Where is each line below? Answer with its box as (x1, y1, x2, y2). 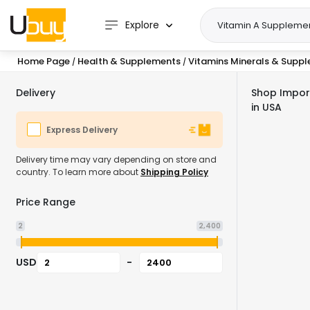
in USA (250, 100, 282, 114)
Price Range (16, 195, 75, 209)
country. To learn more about (16, 166, 140, 178)
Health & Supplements (77, 55, 183, 68)
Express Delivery (46, 124, 118, 136)
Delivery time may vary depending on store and (16, 154, 217, 165)
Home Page (17, 55, 70, 68)
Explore (125, 18, 159, 32)
